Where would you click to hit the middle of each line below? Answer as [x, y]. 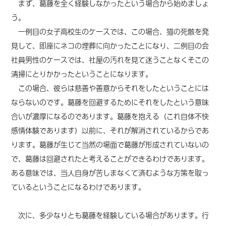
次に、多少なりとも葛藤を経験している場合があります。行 [110, 215]
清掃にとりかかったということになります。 [82, 74]
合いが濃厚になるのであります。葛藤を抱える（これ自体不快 [110, 116]
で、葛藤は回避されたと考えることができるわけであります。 [110, 158]
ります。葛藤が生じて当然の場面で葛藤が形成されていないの [110, 144]
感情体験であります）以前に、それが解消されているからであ [110, 130]
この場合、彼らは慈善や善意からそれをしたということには [110, 88]
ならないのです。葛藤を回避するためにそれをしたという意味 [110, 102]
